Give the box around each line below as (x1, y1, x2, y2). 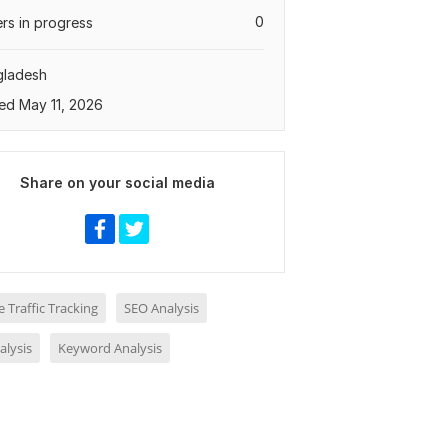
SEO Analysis (124, 299, 199, 317)
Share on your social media (19, 174, 215, 191)
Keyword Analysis (58, 339, 162, 357)
